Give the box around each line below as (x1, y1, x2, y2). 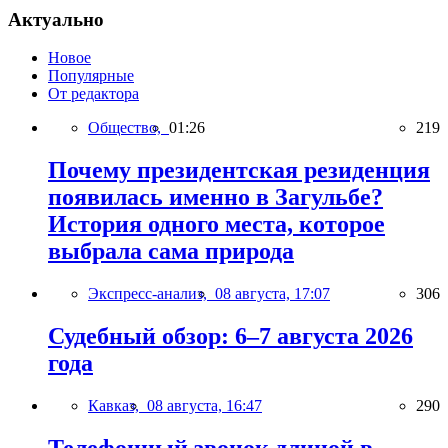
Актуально (8, 8, 104, 30)
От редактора (48, 85, 139, 103)
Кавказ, (88, 396, 147, 414)
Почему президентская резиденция (48, 157, 430, 184)
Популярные (48, 67, 134, 85)
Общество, (88, 119, 169, 137)
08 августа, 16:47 (147, 396, 262, 414)
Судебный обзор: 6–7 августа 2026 (48, 323, 413, 350)
